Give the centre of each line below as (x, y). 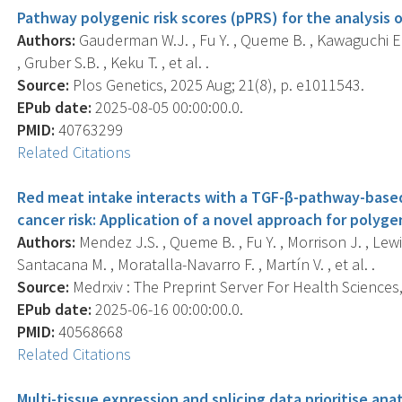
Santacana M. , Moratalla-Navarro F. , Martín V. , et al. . (197, 264)
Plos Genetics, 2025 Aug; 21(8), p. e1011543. (217, 84)
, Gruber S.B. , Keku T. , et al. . (114, 62)
